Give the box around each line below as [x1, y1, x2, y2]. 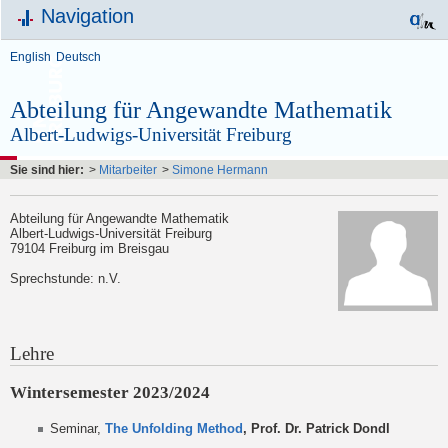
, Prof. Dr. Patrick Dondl [243, 420, 390, 436]
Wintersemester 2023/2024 [10, 382, 210, 402]
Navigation [41, 5, 134, 27]
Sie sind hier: [10, 163, 84, 177]
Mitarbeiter [99, 163, 157, 177]
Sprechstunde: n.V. [10, 270, 121, 286]
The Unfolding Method [105, 420, 243, 436]
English [10, 50, 51, 64]
